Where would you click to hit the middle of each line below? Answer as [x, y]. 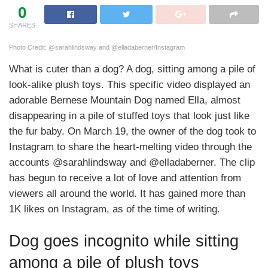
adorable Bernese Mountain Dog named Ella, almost [125, 100]
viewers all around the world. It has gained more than [127, 193]
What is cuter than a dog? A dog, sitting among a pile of [132, 69]
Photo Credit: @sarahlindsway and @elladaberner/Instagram [97, 47]
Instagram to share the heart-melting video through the [130, 147]
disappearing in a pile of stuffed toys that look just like [129, 115]
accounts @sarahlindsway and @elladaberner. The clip [132, 162]
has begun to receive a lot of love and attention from [125, 178]
